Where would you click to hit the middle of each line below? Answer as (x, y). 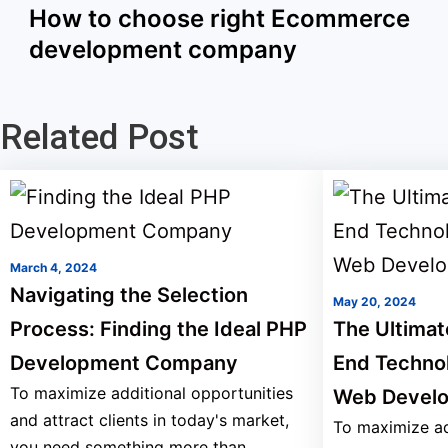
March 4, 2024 (53, 267)
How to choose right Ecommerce (219, 18)
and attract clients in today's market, (149, 420)
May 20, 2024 (374, 301)
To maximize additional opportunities (151, 393)
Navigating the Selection (129, 295)
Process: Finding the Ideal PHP (158, 329)
